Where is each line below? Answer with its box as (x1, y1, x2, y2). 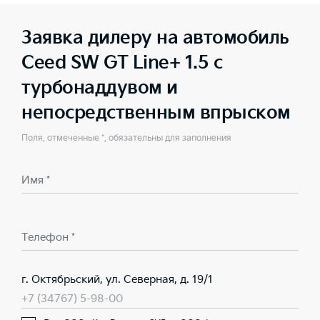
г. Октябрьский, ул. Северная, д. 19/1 (21, 273, 213, 286)
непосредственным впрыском (21, 102, 291, 124)
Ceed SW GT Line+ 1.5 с (21, 52, 222, 74)
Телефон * (21, 231, 75, 244)
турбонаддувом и (21, 77, 178, 99)
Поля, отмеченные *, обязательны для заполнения (21, 133, 231, 144)
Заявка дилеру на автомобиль (21, 27, 289, 49)
